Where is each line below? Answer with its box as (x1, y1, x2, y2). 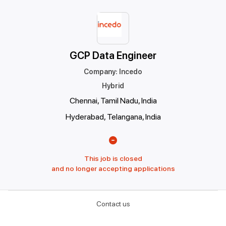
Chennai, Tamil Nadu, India (69, 96, 157, 105)
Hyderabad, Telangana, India (65, 112, 161, 122)
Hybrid (102, 82, 124, 90)
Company (84, 68, 116, 76)
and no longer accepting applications (51, 164, 175, 173)
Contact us (96, 200, 130, 208)
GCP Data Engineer (70, 49, 156, 62)
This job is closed (84, 154, 142, 162)
